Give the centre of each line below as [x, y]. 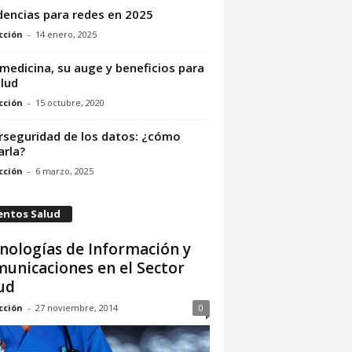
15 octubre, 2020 [70, 103]
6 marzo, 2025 [64, 171]
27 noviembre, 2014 [76, 307]
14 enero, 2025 [66, 35]
